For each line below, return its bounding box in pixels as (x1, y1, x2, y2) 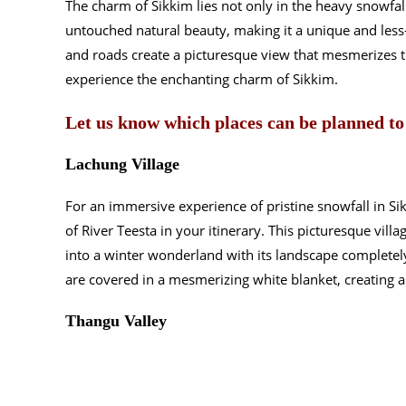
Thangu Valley (65, 312, 167, 331)
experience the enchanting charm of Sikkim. (65, 70, 338, 89)
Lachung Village (65, 155, 179, 174)
